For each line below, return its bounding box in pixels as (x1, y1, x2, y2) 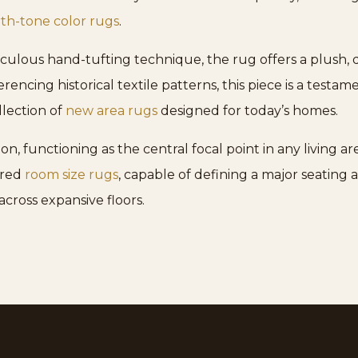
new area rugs (66, 102, 157, 118)
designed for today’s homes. (157, 102, 338, 118)
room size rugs (25, 166, 118, 182)
